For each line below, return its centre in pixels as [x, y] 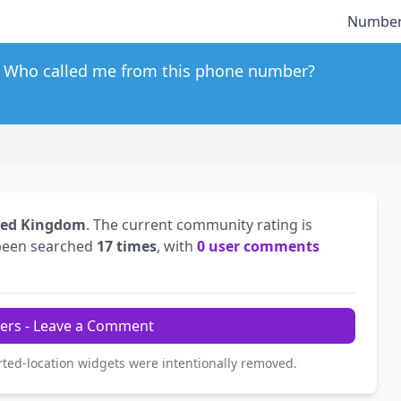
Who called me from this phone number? [159, 71]
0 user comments [258, 247]
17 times [127, 247]
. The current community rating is [199, 225]
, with [177, 247]
